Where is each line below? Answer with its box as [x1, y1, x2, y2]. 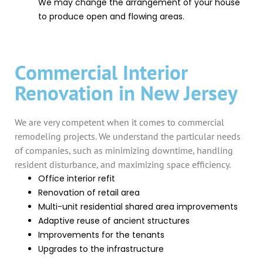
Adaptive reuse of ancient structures [38, 215, 190, 227]
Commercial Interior [15, 59, 188, 86]
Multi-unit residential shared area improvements [38, 201, 238, 213]
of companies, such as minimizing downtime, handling [15, 144, 233, 156]
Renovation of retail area [38, 187, 140, 198]
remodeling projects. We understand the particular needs [15, 130, 241, 142]
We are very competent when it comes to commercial [15, 116, 224, 128]
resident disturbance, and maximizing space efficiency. [15, 159, 231, 170]
